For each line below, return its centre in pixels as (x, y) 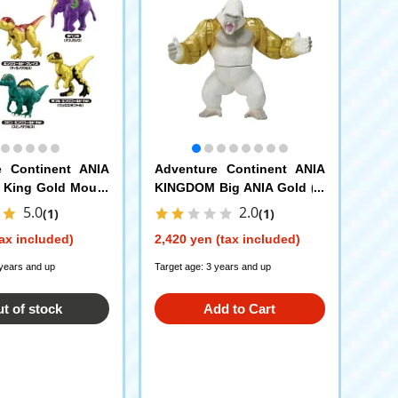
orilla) (171, 206)
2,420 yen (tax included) (227, 239)
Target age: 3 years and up (212, 266)
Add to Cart (239, 308)
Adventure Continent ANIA (239, 168)
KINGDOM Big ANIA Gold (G (239, 187)
